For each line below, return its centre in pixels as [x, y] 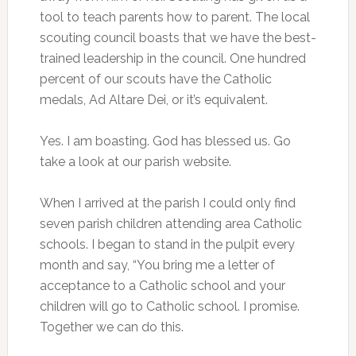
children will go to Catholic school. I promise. [169, 306]
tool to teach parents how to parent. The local [174, 17]
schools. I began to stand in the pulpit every [167, 244]
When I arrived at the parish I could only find [167, 203]
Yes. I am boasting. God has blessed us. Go [165, 141]
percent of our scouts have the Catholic [155, 79]
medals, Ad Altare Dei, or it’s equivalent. [153, 100]
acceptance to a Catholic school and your [162, 286]
